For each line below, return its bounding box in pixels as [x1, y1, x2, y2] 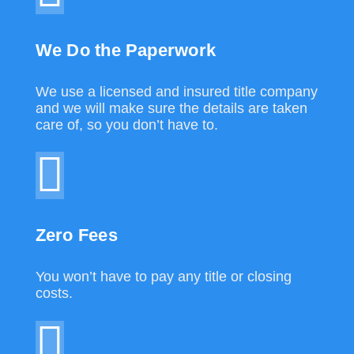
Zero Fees [35, 225, 118, 246]
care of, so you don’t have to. [35, 117, 218, 134]
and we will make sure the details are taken [35, 100, 307, 117]
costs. [35, 285, 73, 302]
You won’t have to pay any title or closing [35, 269, 292, 285]
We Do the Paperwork [35, 40, 216, 61]
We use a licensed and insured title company [35, 84, 318, 100]
